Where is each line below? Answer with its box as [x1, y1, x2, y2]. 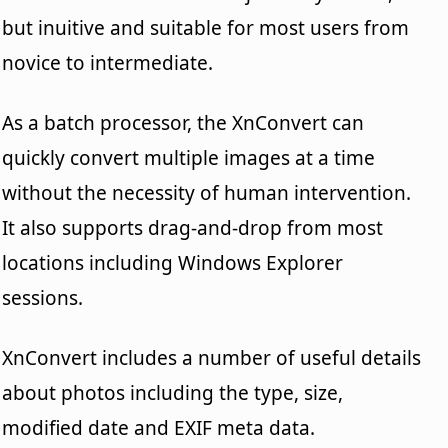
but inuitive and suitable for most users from [2, 14, 410, 41]
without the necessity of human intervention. [2, 179, 412, 206]
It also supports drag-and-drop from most [2, 214, 384, 241]
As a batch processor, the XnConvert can [2, 109, 365, 136]
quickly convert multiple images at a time [2, 144, 376, 171]
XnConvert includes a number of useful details [2, 344, 422, 371]
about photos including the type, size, [2, 379, 344, 406]
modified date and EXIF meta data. [2, 414, 316, 441]
